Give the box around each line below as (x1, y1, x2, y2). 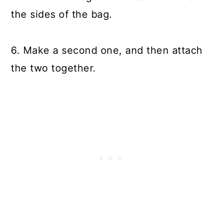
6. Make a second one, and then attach (11, 44, 203, 56)
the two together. (11, 62, 96, 74)
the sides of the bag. (11, 8, 112, 20)
